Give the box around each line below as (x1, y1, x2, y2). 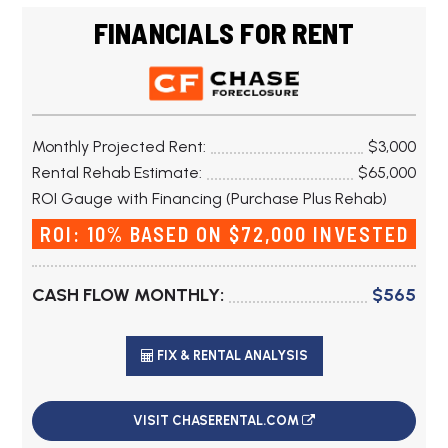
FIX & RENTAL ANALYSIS (153, 348, 308, 364)
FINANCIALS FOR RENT (93, 16, 355, 51)
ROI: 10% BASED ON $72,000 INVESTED (39, 222, 409, 247)
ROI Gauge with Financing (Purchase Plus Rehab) (32, 189, 388, 209)
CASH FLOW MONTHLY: (32, 284, 225, 307)
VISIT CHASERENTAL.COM (133, 413, 302, 429)
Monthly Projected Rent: (32, 137, 207, 157)
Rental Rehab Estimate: (32, 163, 203, 183)
